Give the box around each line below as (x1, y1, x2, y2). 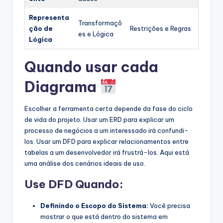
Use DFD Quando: (24, 177, 123, 191)
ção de (29, 24, 53, 32)
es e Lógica (78, 29, 113, 38)
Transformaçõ (78, 18, 122, 27)
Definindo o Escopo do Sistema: (40, 201, 148, 210)
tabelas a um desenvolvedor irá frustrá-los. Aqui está (24, 148, 189, 156)
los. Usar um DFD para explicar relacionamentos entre (24, 137, 189, 145)
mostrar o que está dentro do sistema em (40, 212, 168, 221)
